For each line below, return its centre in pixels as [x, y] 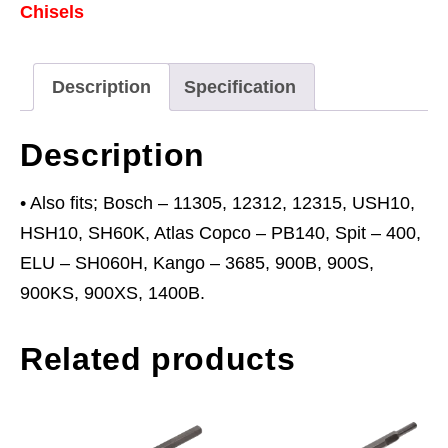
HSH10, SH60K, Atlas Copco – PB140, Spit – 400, [220, 232]
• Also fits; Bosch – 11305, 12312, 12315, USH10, [217, 202]
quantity [50, 82]
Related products [158, 358]
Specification [240, 86]
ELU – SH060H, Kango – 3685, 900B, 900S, [197, 262]
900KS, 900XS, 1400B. [112, 292]
